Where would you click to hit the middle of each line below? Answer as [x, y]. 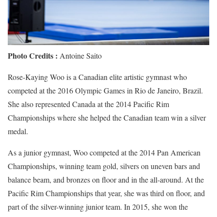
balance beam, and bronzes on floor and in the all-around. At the [106, 179]
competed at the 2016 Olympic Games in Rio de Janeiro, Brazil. [105, 90]
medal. [18, 131]
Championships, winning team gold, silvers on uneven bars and [104, 166]
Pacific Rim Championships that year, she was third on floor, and [106, 193]
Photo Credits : [33, 55]
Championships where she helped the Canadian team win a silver [107, 117]
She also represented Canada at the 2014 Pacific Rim [88, 104]
